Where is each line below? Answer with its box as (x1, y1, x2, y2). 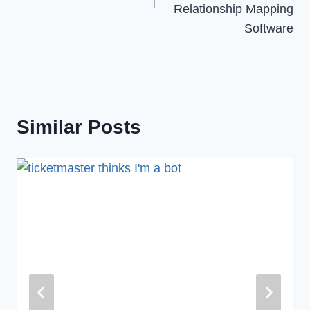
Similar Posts (17, 116, 141, 138)
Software (244, 21, 293, 35)
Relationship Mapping (174, 1, 293, 16)
